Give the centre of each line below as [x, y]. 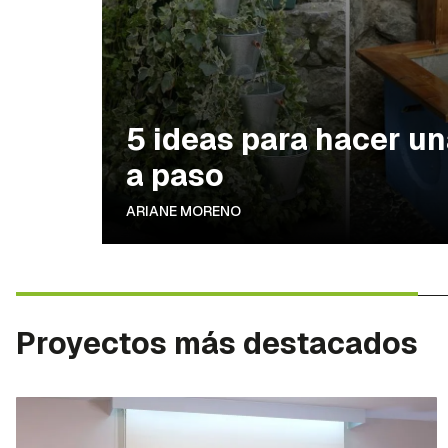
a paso [175, 176]
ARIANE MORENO [183, 211]
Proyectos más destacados [217, 344]
